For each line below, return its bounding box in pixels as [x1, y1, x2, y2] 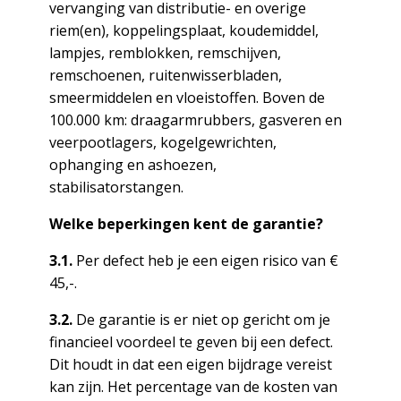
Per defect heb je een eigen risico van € [72, 251, 338, 270]
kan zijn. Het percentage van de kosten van [48, 377, 337, 397]
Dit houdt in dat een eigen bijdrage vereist [48, 354, 332, 374]
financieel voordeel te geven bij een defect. [48, 332, 333, 352]
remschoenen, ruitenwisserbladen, [48, 65, 282, 85]
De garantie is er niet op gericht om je [72, 310, 330, 329]
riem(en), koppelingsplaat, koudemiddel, [48, 21, 319, 40]
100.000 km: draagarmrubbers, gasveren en [48, 110, 342, 130]
